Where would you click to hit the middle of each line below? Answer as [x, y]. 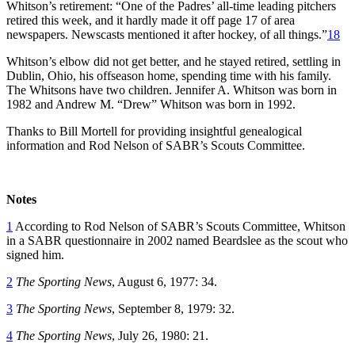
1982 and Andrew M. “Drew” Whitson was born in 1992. [153, 104]
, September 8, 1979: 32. [173, 308]
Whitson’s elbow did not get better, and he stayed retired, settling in [174, 61]
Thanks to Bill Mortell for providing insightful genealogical [154, 131]
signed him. [35, 254]
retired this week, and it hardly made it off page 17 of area [151, 20]
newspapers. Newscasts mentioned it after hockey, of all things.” [167, 34]
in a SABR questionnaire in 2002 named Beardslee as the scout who [177, 240]
